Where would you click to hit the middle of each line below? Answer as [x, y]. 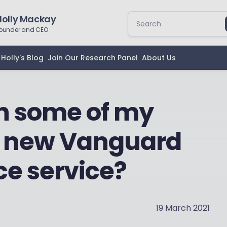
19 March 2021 [183, 208]
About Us [159, 58]
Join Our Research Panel [93, 58]
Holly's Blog [22, 58]
